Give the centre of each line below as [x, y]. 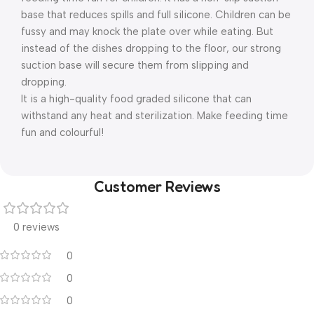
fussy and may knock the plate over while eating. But [147, 32]
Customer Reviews [157, 186]
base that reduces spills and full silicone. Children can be [156, 15]
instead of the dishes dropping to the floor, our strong [151, 48]
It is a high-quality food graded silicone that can [136, 99]
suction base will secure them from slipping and [135, 65]
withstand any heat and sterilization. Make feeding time [155, 116]
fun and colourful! [62, 132]
